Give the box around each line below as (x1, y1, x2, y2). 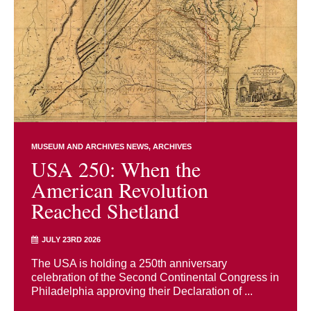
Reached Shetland (31, 196, 179, 224)
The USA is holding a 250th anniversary (31, 257, 227, 269)
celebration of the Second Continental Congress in (31, 271, 279, 283)
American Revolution (31, 175, 208, 203)
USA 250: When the (31, 154, 201, 183)
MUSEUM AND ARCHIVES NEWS (31, 142, 149, 151)
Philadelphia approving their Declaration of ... (31, 285, 253, 297)
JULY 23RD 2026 (42, 235, 101, 244)
